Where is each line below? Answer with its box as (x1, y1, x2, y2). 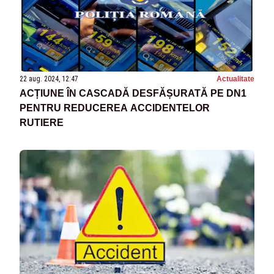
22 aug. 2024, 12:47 (20, 74, 78, 83)
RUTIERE (20, 117, 64, 128)
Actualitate (217, 74, 254, 83)
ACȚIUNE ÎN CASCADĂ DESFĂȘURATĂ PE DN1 (20, 87, 246, 98)
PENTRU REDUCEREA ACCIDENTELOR (20, 102, 210, 113)
